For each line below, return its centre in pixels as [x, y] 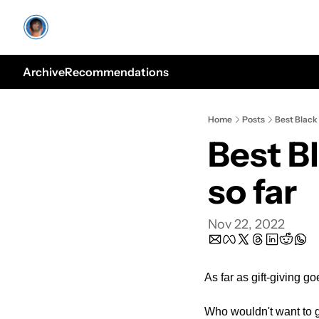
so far [252, 191]
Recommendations [117, 72]
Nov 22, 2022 [246, 224]
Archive [44, 72]
